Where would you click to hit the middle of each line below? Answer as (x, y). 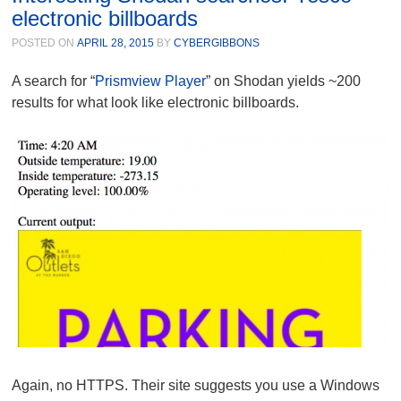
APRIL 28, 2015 (116, 43)
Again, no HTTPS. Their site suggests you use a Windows (196, 385)
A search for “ (54, 81)
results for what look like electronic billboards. (156, 103)
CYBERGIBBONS (217, 43)
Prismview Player (151, 81)
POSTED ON (45, 43)
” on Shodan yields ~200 (284, 81)
